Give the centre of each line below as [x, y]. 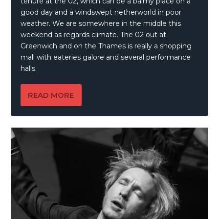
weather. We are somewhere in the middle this [101, 23]
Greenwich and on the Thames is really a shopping [106, 46]
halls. [29, 68]
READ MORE [51, 95]
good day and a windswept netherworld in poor [101, 12]
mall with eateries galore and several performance [106, 57]
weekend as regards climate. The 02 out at [94, 34]
